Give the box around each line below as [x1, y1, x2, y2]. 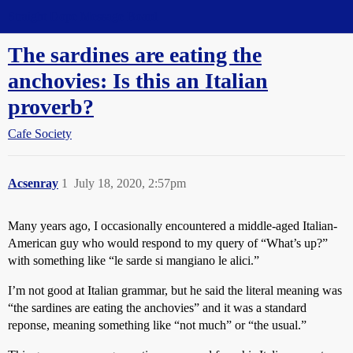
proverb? [8, 95, 94, 119]
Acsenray [8, 176, 58, 190]
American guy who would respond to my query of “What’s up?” [8, 236, 328, 250]
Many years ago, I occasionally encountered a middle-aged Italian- [8, 219, 337, 232]
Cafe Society [8, 127, 72, 140]
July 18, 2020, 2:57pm [74, 176, 186, 190]
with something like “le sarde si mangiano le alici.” [8, 254, 259, 267]
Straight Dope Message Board [8, 9, 158, 23]
